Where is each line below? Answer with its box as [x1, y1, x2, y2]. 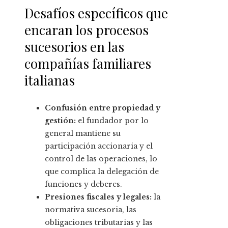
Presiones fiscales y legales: [45, 192, 152, 202]
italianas [24, 71, 75, 90]
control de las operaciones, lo [45, 154, 157, 164]
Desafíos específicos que [24, 4, 168, 22]
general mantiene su [45, 129, 121, 138]
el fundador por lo [76, 116, 149, 126]
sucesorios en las [24, 38, 124, 56]
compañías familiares [24, 54, 151, 73]
